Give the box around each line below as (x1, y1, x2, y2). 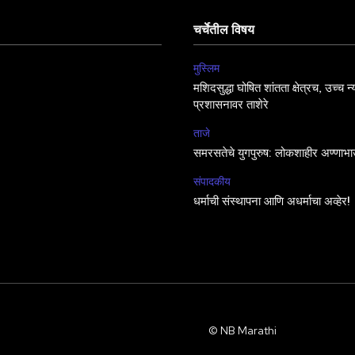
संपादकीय (193, 174, 231, 189)
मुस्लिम (193, 60, 219, 75)
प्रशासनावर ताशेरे (193, 98, 272, 112)
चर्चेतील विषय (193, 23, 254, 37)
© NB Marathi (208, 323, 277, 338)
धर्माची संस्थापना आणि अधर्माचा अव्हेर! (193, 195, 350, 208)
